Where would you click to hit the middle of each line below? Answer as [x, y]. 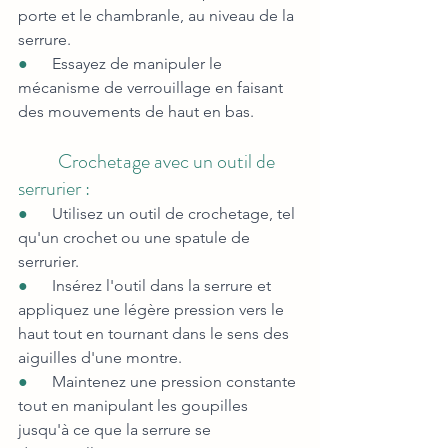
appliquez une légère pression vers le [153, 310]
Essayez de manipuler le [139, 64]
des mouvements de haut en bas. [136, 112]
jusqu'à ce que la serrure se [116, 430]
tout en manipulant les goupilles [135, 406]
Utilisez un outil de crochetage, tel [175, 214]
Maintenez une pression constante [176, 382]
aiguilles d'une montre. [100, 358]
